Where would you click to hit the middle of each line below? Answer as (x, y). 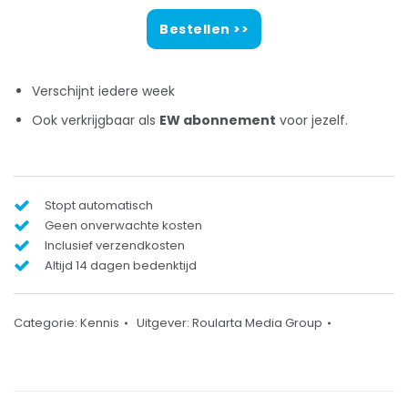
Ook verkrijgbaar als (96, 120)
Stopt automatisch (99, 205)
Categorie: (47, 323)
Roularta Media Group (257, 323)
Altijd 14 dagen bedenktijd (121, 265)
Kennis (100, 323)
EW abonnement (218, 120)
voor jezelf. (312, 120)
